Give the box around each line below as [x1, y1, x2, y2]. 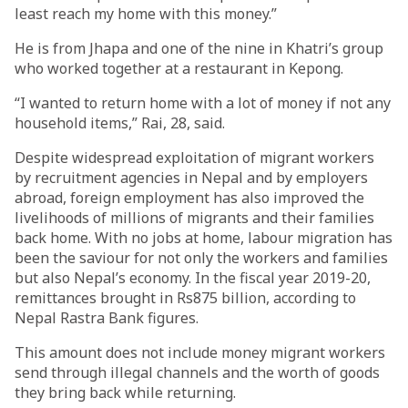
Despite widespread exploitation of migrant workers [15, 148, 374, 168]
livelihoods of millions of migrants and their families [15, 208, 374, 228]
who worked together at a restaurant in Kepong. [15, 58, 343, 78]
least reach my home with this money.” [15, 4, 277, 24]
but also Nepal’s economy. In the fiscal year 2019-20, [15, 268, 371, 288]
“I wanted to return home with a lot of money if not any [15, 93, 391, 113]
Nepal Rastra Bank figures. [15, 308, 199, 328]
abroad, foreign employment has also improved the [15, 188, 364, 208]
